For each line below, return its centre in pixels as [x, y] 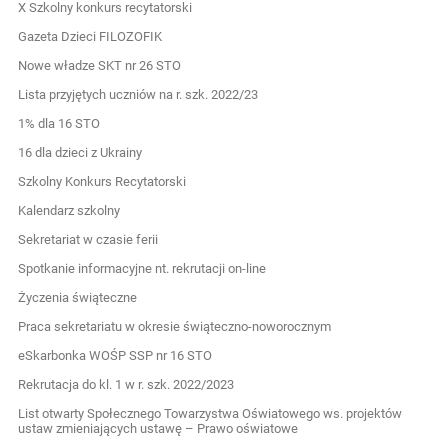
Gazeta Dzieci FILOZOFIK [90, 36]
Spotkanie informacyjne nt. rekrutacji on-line [142, 268]
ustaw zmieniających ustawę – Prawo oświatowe [158, 428]
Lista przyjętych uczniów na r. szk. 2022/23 [138, 94]
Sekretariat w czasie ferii [88, 239]
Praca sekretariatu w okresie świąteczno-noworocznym [175, 326]
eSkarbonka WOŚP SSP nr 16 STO [115, 355]
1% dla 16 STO [59, 123]
